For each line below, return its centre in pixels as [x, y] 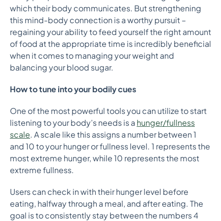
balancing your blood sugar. [62, 67]
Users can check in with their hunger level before [99, 192]
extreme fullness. [42, 170]
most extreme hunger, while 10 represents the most [105, 158]
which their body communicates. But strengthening [106, 8]
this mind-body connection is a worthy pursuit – [98, 20]
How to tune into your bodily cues [73, 89]
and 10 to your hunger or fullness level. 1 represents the [110, 146]
